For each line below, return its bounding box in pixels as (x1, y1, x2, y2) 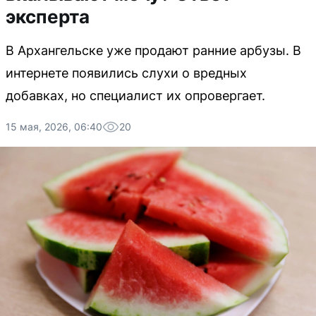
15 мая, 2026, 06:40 (6, 121, 102, 133)
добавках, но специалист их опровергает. (6, 88, 265, 103)
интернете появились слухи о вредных (6, 66, 247, 80)
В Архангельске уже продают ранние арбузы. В (6, 43, 301, 58)
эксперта (6, 6, 90, 28)
